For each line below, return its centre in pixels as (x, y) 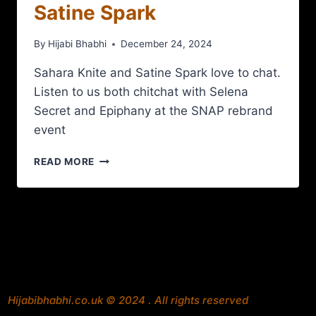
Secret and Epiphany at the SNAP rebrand (153, 111)
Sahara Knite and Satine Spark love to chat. (157, 73)
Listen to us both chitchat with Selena (141, 92)
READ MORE (65, 162)
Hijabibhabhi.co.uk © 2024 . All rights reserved (128, 300)
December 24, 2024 (167, 44)
